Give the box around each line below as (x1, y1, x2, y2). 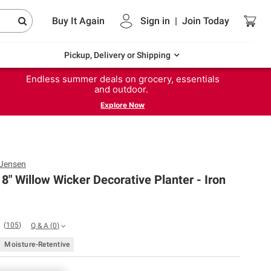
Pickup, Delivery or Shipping (64, 50, 171, 60)
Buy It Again (52, 15, 105, 27)
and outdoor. (94, 83, 151, 95)
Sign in (140, 15, 170, 27)
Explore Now (100, 100, 145, 109)
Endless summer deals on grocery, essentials (25, 73, 220, 85)
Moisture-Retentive (4, 240, 70, 249)
